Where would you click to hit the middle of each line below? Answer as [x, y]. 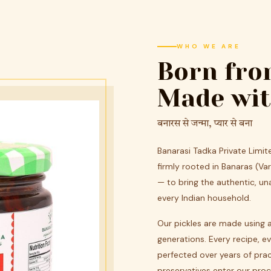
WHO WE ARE [209, 47]
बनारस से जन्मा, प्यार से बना [205, 124]
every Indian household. [204, 198]
